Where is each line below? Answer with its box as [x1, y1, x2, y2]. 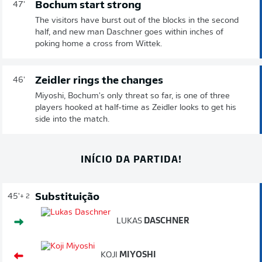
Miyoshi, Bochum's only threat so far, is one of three [35, 91, 230, 101]
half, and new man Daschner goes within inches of [35, 27, 223, 37]
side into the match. [35, 115, 109, 124]
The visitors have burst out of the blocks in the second [35, 16, 239, 25]
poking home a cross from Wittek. [35, 39, 162, 49]
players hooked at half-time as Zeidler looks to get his [35, 103, 236, 112]
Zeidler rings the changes [35, 75, 163, 87]
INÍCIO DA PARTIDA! [80, 150, 182, 166]
